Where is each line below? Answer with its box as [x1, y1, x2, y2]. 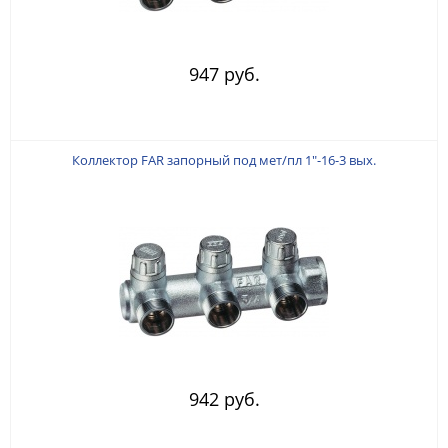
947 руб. [188, 61, 260, 86]
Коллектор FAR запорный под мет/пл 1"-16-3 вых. [72, 150, 376, 169]
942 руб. [188, 386, 260, 411]
